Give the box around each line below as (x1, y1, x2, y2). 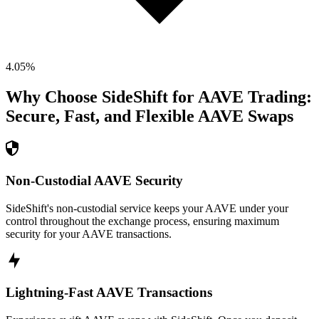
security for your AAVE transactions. (6, 227, 172, 240)
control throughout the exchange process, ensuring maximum (6, 214, 279, 227)
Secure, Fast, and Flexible (6, 107, 194, 126)
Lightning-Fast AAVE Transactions (6, 285, 212, 300)
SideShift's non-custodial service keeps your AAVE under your (6, 202, 288, 214)
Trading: (244, 88, 312, 107)
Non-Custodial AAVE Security (6, 172, 183, 188)
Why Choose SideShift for (6, 88, 198, 107)
